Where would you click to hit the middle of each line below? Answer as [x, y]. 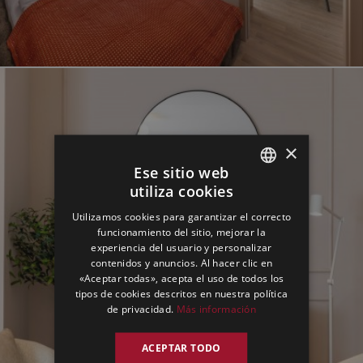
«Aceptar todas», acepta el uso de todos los [181, 278]
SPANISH [265, 252]
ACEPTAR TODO [181, 347]
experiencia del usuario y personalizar [181, 247]
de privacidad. [140, 308]
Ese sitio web [181, 172]
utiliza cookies [181, 190]
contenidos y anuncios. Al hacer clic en [181, 262]
